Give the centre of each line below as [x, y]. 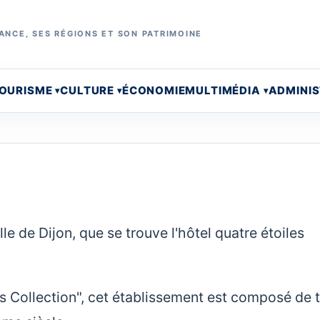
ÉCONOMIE [154, 90]
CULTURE [87, 90]
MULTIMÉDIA [223, 90]
